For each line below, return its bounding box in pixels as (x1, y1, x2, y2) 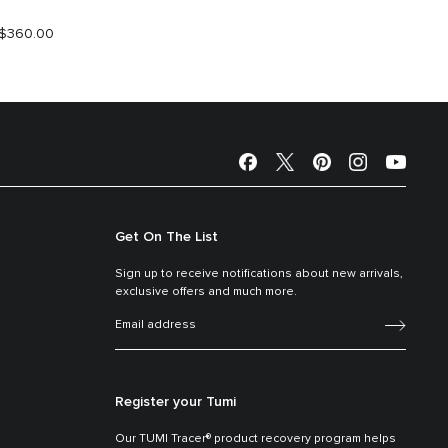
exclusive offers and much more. (115, 285, 300, 298)
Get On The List (115, 229, 218, 244)
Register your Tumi (115, 394, 236, 409)
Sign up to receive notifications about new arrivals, (115, 267, 403, 280)
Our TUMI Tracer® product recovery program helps (115, 432, 396, 445)
